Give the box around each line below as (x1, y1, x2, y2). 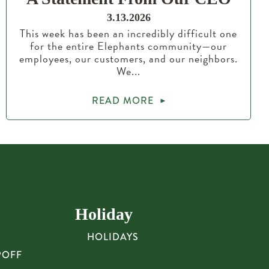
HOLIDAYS (87, 230, 139, 244)
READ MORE (91, 94, 154, 107)
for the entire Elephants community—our (30, 38, 227, 54)
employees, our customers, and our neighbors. (19, 50, 238, 67)
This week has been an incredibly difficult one (20, 25, 237, 41)
